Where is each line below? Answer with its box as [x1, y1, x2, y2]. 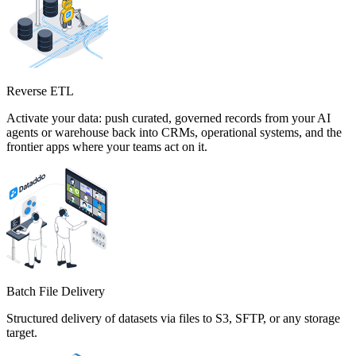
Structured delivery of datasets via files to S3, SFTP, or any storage [6, 311, 340, 326]
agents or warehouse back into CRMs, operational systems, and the [6, 126, 342, 140]
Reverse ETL [6, 84, 74, 99]
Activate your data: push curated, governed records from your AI [6, 111, 331, 126]
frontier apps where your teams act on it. [6, 140, 207, 154]
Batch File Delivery [6, 284, 105, 299]
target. [6, 326, 37, 340]
